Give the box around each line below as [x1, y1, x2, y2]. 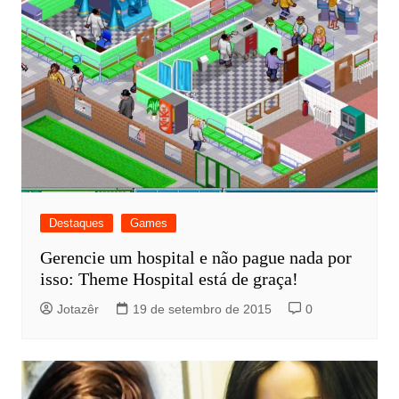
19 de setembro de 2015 [132, 302, 272, 317]
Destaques [48, 216, 104, 231]
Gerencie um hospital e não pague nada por [39, 248, 352, 268]
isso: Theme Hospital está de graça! [39, 269, 298, 289]
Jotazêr [56, 302, 99, 317]
